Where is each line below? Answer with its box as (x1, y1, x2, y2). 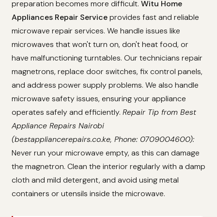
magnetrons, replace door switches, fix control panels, (12, 66, 202, 77)
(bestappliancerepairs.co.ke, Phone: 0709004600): (12, 134, 194, 144)
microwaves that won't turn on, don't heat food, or (12, 39, 188, 49)
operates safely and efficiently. (12, 107, 123, 117)
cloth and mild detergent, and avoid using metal (12, 174, 179, 185)
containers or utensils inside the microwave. (12, 188, 165, 199)
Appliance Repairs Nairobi (12, 120, 104, 131)
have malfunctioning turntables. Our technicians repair (12, 52, 202, 63)
